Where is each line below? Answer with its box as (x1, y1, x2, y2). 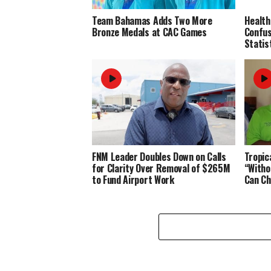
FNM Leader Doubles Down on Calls (92, 149, 226, 164)
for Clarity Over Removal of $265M (92, 160, 230, 175)
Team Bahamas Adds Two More (92, 13, 212, 28)
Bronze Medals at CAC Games (92, 24, 207, 39)
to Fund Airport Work (92, 172, 174, 187)
